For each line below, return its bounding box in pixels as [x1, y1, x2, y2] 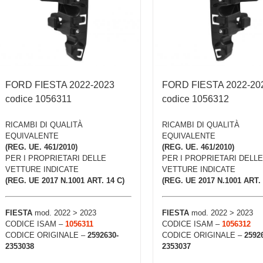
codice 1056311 [5, 93, 72, 104]
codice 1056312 [161, 93, 229, 104]
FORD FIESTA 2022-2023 [5, 79, 114, 90]
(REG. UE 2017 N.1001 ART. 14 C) [5, 176, 124, 185]
